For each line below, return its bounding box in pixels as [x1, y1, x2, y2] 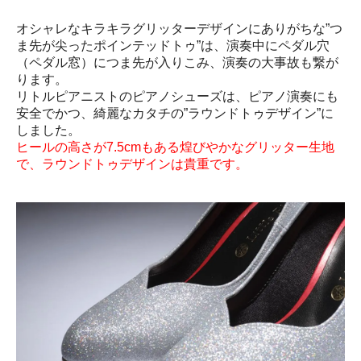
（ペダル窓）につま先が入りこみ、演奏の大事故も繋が [16, 56, 338, 69]
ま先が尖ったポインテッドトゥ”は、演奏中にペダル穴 [16, 39, 330, 52]
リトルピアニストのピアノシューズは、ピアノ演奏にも [16, 89, 338, 103]
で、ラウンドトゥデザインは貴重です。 [16, 157, 248, 171]
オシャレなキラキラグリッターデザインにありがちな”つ [16, 22, 342, 35]
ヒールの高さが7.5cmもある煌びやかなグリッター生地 [16, 140, 334, 154]
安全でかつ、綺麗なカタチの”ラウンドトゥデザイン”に [16, 106, 334, 120]
